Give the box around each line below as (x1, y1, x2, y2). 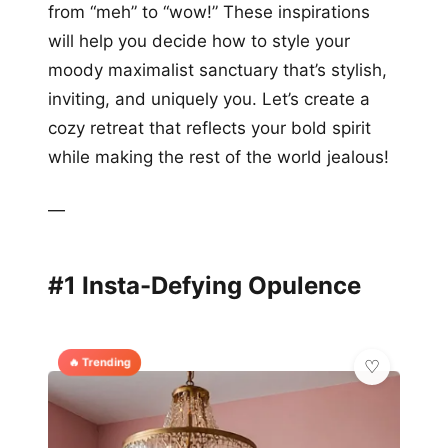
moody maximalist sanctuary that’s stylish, (48, 59, 387, 80)
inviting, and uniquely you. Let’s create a (48, 88, 370, 109)
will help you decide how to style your (48, 30, 350, 51)
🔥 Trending (66, 354, 133, 369)
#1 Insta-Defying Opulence (48, 270, 361, 300)
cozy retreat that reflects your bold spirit (48, 117, 371, 138)
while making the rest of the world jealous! (48, 146, 389, 167)
